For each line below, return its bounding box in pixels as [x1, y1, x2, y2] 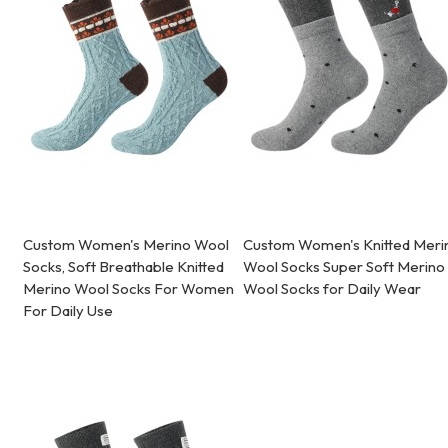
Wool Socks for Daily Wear [243, 279, 422, 299]
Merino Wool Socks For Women [23, 279, 235, 299]
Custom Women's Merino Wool [23, 235, 230, 255]
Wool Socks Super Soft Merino [243, 257, 446, 277]
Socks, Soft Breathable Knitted [23, 257, 225, 277]
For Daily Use [23, 301, 114, 321]
